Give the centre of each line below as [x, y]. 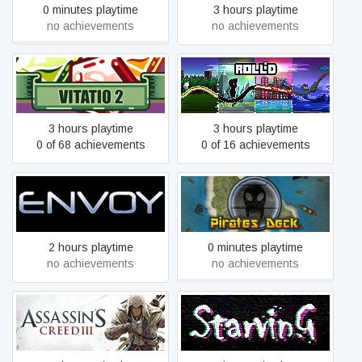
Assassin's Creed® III [90, 322]
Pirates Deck [255, 204]
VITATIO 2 [90, 85]
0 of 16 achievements [255, 145]
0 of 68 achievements [90, 145]
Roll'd [255, 85]
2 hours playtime [90, 247]
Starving [255, 322]
